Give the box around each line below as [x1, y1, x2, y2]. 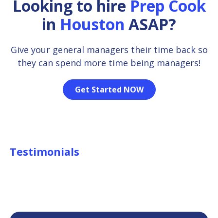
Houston [60, 13, 125, 34]
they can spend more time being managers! [18, 56, 200, 68]
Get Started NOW [74, 83, 144, 94]
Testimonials [10, 145, 79, 159]
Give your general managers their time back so [10, 43, 208, 54]
